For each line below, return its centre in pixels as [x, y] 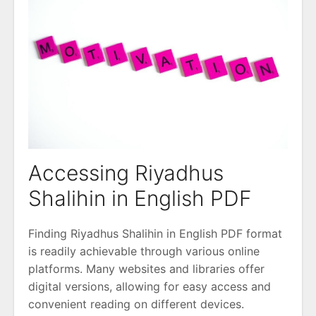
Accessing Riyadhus [126, 172]
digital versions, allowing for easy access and [150, 286]
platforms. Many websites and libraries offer [146, 268]
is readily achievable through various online [144, 251]
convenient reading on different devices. [136, 304]
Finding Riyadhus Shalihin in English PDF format [155, 233]
